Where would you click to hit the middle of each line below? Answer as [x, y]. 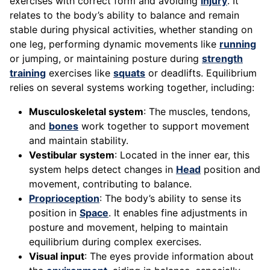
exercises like [80, 73]
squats [129, 73]
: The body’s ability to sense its [170, 199]
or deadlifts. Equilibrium [201, 73]
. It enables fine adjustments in [178, 213]
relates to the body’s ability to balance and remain [124, 15]
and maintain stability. [79, 141]
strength [222, 59]
